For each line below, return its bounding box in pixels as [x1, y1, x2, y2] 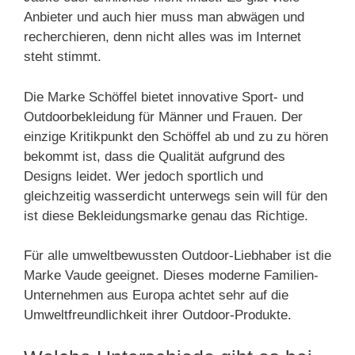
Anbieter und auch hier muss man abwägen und [24, 10, 304, 25]
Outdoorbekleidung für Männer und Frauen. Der [24, 109, 303, 124]
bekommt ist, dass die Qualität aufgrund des [24, 148, 285, 164]
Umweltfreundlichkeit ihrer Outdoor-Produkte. [24, 307, 292, 323]
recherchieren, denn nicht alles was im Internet [24, 29, 301, 44]
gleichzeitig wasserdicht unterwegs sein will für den [24, 188, 327, 204]
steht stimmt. [24, 49, 101, 64]
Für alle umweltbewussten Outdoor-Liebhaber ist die [24, 248, 331, 263]
